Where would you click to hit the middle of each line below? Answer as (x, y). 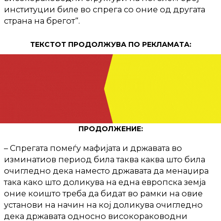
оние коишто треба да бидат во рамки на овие (103, 193)
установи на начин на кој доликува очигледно (103, 204)
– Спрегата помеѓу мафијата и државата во (93, 148)
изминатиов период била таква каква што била (105, 159)
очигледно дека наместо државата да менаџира (106, 170)
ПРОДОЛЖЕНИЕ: (110, 129)
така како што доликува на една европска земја (105, 182)
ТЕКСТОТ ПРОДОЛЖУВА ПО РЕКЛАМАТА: (110, 44)
